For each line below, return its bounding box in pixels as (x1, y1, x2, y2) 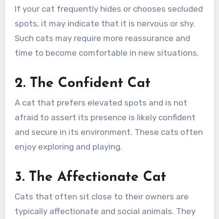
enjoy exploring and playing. (14, 141, 122, 152)
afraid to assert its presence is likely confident (14, 112, 196, 122)
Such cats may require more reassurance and (14, 33, 190, 43)
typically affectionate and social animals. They (14, 206, 196, 217)
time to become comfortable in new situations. (14, 47, 199, 58)
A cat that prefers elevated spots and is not (14, 97, 187, 108)
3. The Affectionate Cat (14, 170, 166, 184)
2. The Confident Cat (14, 76, 151, 90)
